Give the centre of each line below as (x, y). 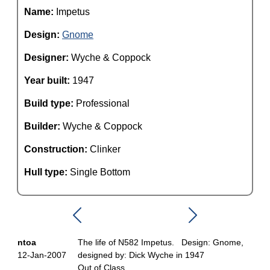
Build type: (50, 103)
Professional (103, 103)
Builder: (43, 126)
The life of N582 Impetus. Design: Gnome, (161, 242)
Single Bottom (100, 172)
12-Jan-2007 (42, 255)
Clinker (105, 149)
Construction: (57, 149)
